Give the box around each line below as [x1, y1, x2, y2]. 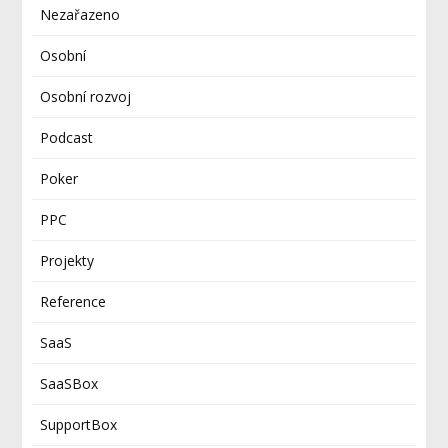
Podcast [40, 128, 94, 147]
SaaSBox [40, 374, 99, 393]
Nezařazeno [40, 5, 121, 24]
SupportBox [40, 415, 118, 434]
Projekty [40, 251, 95, 270]
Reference [40, 292, 107, 311]
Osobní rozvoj [40, 87, 132, 106]
